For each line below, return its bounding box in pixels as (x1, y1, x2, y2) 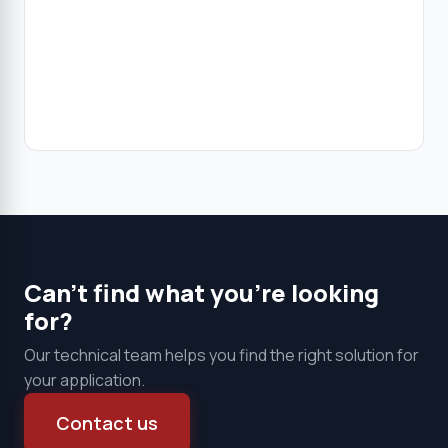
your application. (24, 369, 145, 391)
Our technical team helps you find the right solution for (24, 344, 419, 366)
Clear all (145, 39, 203, 58)
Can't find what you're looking (24, 276, 379, 309)
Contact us (56, 411, 158, 435)
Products (238, 39, 303, 58)
